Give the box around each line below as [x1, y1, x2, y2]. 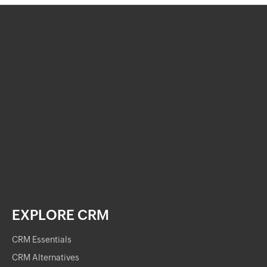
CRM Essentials [12, 235, 72, 244]
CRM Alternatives [12, 253, 79, 262]
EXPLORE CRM [12, 207, 109, 223]
